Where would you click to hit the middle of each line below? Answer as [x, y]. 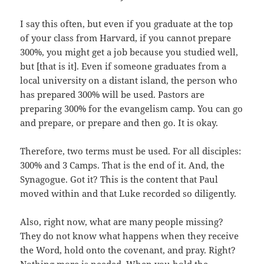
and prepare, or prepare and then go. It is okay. [119, 122]
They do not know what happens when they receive [130, 235]
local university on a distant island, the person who [129, 80]
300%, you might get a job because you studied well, [129, 52]
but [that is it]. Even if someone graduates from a [123, 66]
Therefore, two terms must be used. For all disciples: [131, 151]
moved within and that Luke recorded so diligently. [128, 193]
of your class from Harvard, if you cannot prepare [126, 37]
